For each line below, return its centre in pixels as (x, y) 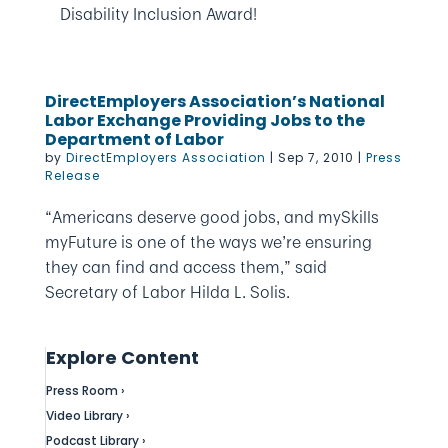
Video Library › (87, 415)
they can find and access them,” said (185, 267)
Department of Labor (134, 139)
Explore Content (122, 357)
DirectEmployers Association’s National (214, 101)
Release (72, 175)
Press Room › (85, 390)
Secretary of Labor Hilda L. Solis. (167, 292)
